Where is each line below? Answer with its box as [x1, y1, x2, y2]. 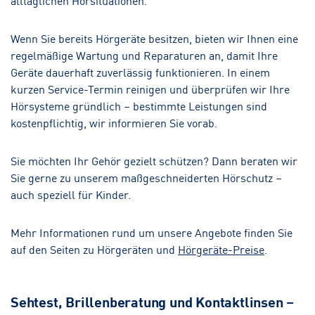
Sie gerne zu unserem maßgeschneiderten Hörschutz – [11, 168, 282, 186]
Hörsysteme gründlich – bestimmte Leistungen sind [11, 96, 267, 114]
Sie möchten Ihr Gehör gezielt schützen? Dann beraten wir [11, 151, 297, 169]
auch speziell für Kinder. [11, 185, 131, 202]
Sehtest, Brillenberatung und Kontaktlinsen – [11, 290, 295, 311]
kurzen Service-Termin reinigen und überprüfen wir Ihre [11, 79, 290, 97]
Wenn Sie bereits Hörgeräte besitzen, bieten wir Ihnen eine [11, 29, 298, 46]
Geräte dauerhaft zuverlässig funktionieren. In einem [11, 63, 270, 80]
